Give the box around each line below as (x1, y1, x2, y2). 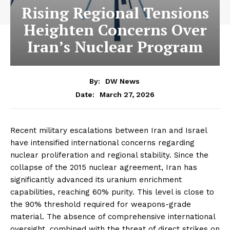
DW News (105, 76, 140, 85)
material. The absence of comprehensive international (10, 212, 215, 221)
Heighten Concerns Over (23, 20, 207, 40)
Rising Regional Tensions (21, 3, 209, 23)
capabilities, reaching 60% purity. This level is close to (10, 187, 214, 197)
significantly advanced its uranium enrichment (10, 175, 182, 184)
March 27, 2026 (100, 90, 155, 99)
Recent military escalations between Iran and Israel (10, 125, 207, 135)
